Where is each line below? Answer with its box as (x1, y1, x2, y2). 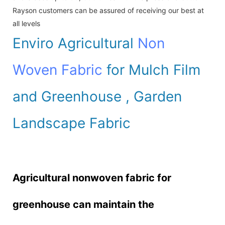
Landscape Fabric (13, 114, 131, 132)
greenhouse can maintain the (13, 198, 154, 210)
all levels (13, 19, 40, 28)
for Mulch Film (102, 61, 200, 78)
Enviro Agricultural (13, 34, 138, 52)
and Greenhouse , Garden (13, 87, 182, 105)
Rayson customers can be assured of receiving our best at (13, 6, 204, 15)
